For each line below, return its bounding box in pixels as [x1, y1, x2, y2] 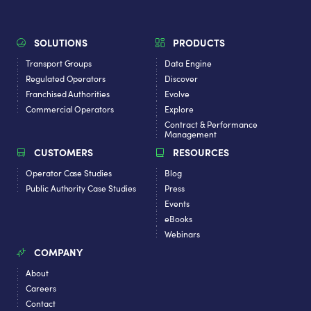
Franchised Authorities [26, 88, 110, 100]
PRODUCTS [173, 35, 226, 50]
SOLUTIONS [34, 35, 88, 50]
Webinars [165, 228, 200, 240]
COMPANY [34, 245, 83, 260]
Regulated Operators [26, 73, 106, 85]
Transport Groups [26, 58, 92, 69]
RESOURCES [173, 145, 230, 160]
